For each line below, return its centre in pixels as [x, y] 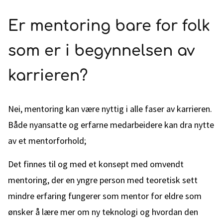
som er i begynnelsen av [102, 51]
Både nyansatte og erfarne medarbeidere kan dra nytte [111, 125]
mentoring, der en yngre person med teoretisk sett [103, 180]
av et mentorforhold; [47, 141]
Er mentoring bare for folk [109, 26]
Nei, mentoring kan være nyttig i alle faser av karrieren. [110, 109]
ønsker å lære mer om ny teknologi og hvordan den [103, 212]
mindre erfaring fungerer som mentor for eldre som [105, 196]
